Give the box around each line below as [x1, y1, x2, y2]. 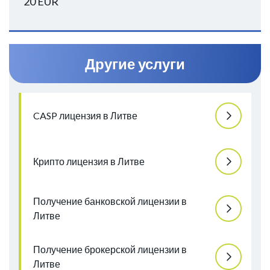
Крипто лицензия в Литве [33, 155, 145, 168]
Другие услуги [85, 55, 185, 73]
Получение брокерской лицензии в [33, 243, 187, 256]
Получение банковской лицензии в [33, 195, 187, 207]
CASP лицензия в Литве [33, 110, 137, 122]
